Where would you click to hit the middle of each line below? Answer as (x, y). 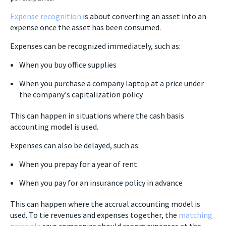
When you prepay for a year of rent (78, 164)
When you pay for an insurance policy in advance (101, 182)
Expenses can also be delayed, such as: (75, 145)
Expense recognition (46, 16)
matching (195, 215)
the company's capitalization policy (81, 94)
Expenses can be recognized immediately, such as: (95, 46)
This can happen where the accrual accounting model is (105, 204)
